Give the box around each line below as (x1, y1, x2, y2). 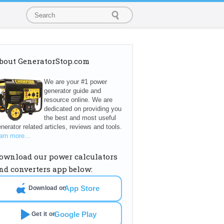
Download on (28, 184, 66, 192)
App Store (64, 183, 100, 192)
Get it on (31, 210, 56, 218)
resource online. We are (44, 95, 112, 103)
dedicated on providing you (44, 104, 121, 112)
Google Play (54, 209, 97, 218)
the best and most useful (44, 113, 116, 121)
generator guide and (44, 86, 101, 94)
